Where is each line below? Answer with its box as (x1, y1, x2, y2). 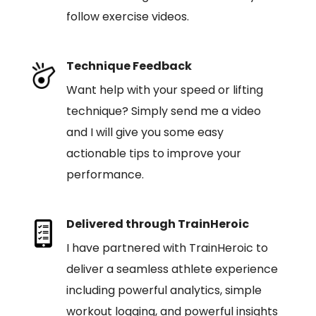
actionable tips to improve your (66, 145, 241, 162)
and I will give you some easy (66, 124, 224, 140)
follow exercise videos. (66, 8, 189, 25)
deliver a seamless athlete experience (66, 261, 278, 277)
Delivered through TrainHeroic (66, 216, 249, 232)
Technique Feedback (66, 58, 192, 74)
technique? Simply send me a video (66, 103, 261, 119)
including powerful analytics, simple (66, 282, 262, 298)
